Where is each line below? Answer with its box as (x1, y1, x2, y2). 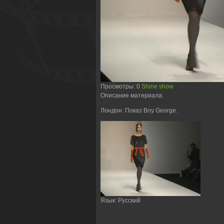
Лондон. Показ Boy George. (100, 106, 177, 114)
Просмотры (100, 82, 133, 90)
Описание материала (100, 91, 162, 99)
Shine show (141, 82, 173, 90)
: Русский (115, 196, 140, 204)
